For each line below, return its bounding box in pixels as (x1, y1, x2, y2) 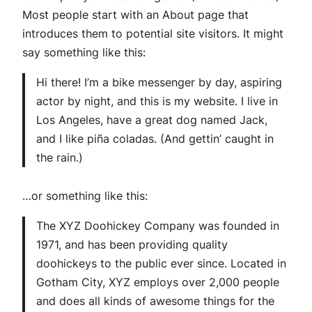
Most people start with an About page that (22, 8, 249, 22)
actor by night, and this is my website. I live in (36, 94, 278, 109)
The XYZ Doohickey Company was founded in (36, 219, 279, 233)
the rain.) (36, 150, 83, 165)
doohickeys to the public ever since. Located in (36, 256, 286, 271)
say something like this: (22, 45, 146, 60)
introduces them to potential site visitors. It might (22, 26, 283, 41)
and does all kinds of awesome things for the (36, 294, 274, 309)
